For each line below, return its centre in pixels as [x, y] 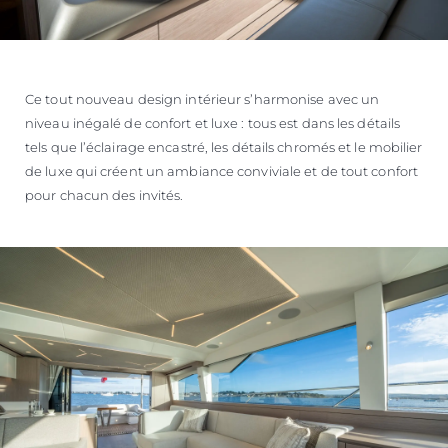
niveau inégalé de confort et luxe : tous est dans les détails [213, 123]
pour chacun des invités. [104, 195]
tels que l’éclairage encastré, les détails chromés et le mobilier [224, 147]
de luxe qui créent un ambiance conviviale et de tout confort [222, 171]
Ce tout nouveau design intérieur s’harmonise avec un [202, 99]
